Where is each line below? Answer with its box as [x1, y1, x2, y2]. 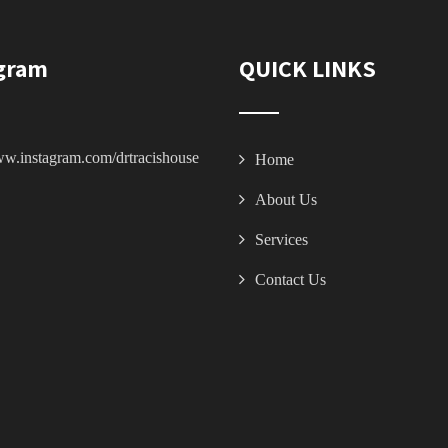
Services [255, 230, 308, 248]
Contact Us [255, 270, 326, 288]
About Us [255, 190, 317, 208]
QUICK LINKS [239, 51, 376, 84]
